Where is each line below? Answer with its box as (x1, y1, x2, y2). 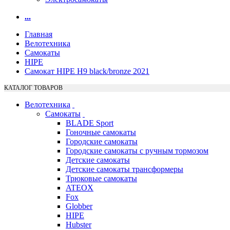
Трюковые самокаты (66, 174, 137, 183)
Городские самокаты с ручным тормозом (66, 146, 208, 156)
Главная (25, 30, 52, 39)
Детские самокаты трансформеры (66, 165, 183, 174)
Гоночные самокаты (66, 128, 136, 137)
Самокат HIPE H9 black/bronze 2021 (25, 67, 149, 76)
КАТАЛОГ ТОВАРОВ (4, 84, 63, 92)
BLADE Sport (66, 119, 113, 128)
